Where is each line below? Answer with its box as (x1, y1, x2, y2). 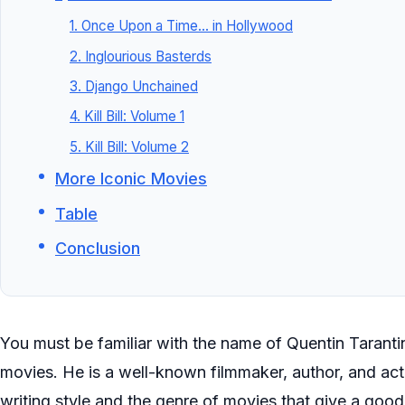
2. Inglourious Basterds (69, 47, 212, 65)
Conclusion (54, 239, 140, 259)
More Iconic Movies (54, 169, 207, 189)
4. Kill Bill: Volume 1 (69, 108, 184, 126)
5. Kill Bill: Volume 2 (69, 137, 189, 155)
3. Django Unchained (69, 78, 198, 96)
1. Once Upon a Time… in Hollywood (69, 17, 293, 35)
